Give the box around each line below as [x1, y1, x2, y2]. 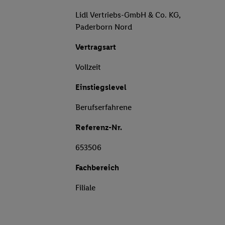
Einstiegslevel [75, 82, 127, 92]
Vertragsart [75, 42, 116, 52]
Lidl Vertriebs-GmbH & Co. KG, [75, 10, 181, 20]
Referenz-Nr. [75, 123, 122, 133]
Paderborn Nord [75, 22, 132, 32]
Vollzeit [75, 62, 101, 72]
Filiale [75, 183, 95, 193]
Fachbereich [75, 163, 119, 173]
